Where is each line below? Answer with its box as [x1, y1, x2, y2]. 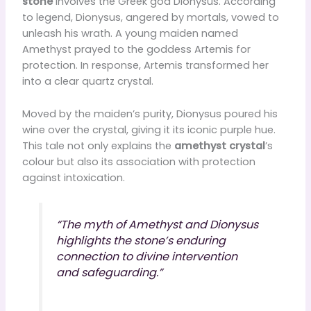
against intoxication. [22, 170, 125, 185]
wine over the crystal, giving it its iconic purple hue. [22, 122, 276, 137]
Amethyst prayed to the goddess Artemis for [22, 42, 251, 57]
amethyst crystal [174, 138, 265, 153]
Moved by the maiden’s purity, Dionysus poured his [22, 106, 278, 121]
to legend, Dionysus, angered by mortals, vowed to [22, 10, 279, 25]
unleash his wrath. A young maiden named [22, 26, 238, 41]
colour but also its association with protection [22, 154, 255, 169]
